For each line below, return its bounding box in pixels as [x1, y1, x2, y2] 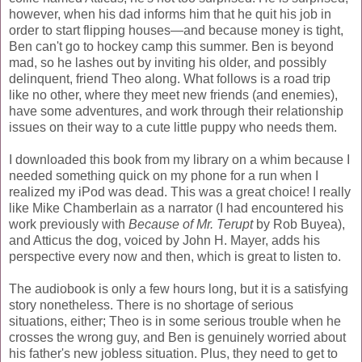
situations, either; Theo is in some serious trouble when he [9, 314, 341, 328]
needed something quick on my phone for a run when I [9, 168, 318, 183]
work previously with [9, 217, 128, 231]
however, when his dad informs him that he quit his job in [9, 6, 331, 21]
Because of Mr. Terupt [128, 217, 256, 231]
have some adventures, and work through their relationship [9, 103, 343, 118]
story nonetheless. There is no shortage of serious [9, 297, 293, 312]
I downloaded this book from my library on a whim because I [9, 152, 350, 166]
